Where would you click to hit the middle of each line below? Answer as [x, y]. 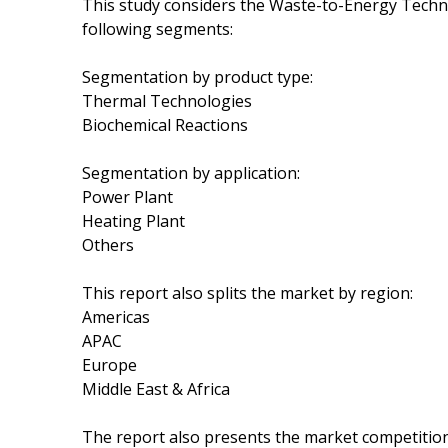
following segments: [157, 28]
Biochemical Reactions [165, 124]
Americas [116, 316]
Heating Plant [133, 220]
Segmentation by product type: [197, 76]
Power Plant [127, 196]
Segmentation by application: [191, 172]
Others [108, 244]
